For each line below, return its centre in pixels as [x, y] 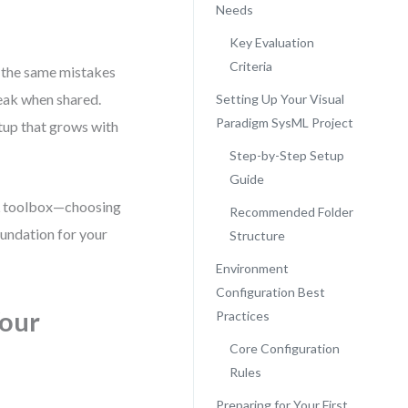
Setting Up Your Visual [280, 99]
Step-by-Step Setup [286, 155]
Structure [257, 235]
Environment [252, 268]
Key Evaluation [271, 42]
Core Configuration [284, 348]
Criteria [250, 66]
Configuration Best [270, 292]
